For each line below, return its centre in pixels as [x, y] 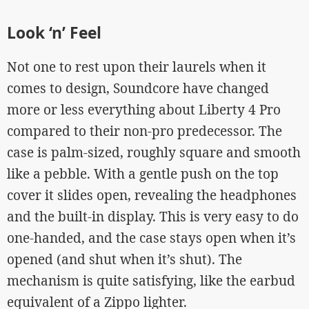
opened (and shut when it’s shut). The [124, 260]
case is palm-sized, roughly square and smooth [154, 153]
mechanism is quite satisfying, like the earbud [151, 281]
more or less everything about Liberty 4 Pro [144, 110]
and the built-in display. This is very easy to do [153, 217]
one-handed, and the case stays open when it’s [151, 238]
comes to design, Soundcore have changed [138, 89]
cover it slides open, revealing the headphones [152, 196]
